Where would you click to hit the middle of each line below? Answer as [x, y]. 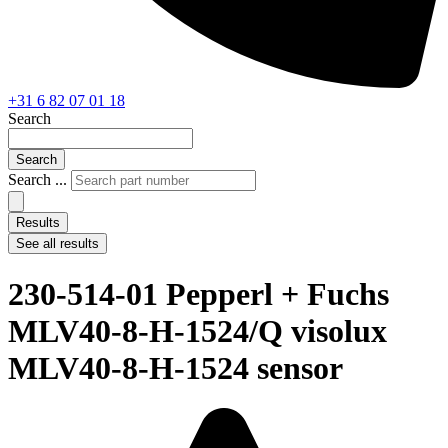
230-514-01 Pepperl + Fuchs [198, 293]
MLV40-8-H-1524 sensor [175, 367]
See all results [57, 244]
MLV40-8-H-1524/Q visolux [197, 330]
